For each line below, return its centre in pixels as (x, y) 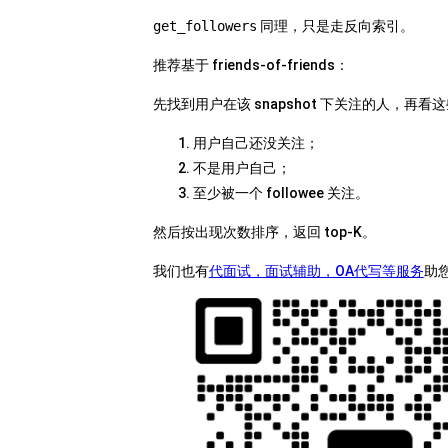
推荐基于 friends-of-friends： (250, 65)
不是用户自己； (241, 168)
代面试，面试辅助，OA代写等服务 (316, 271)
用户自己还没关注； (255, 143)
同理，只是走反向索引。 (335, 26)
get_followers (204, 26)
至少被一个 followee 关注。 (280, 193)
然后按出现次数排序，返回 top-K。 (264, 232)
